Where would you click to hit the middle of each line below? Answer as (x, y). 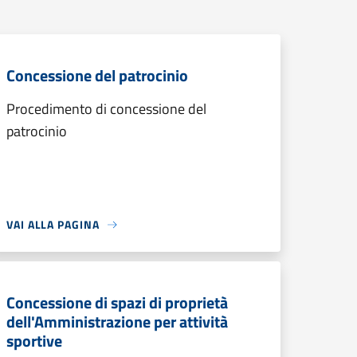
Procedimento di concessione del (106, 109)
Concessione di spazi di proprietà (117, 302)
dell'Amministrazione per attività (117, 322)
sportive (34, 341)
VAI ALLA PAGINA (53, 224)
